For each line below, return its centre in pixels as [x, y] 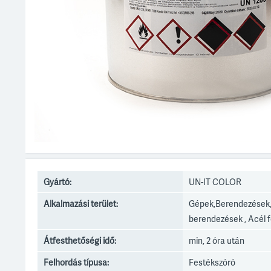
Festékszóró [212, 262]
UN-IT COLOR [215, 182]
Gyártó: [57, 182]
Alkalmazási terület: [81, 204]
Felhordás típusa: [76, 262]
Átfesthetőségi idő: [80, 240]
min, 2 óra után [217, 240]
